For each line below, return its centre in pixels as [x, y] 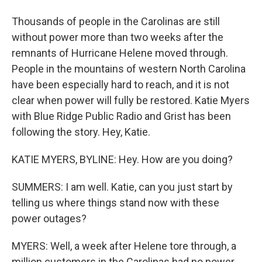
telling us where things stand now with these [116, 203]
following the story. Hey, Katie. [81, 132]
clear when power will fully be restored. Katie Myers [131, 100]
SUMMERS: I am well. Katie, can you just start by [122, 187]
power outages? [49, 218]
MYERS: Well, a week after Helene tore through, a [124, 246]
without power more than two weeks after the [118, 37]
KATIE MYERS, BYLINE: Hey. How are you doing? [122, 159]
